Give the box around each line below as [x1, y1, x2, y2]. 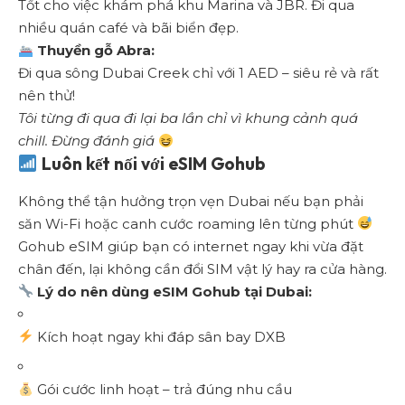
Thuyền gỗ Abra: [33, 42, 155, 60]
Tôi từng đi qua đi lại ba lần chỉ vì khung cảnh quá [18, 109, 358, 127]
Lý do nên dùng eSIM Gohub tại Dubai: [33, 282, 313, 300]
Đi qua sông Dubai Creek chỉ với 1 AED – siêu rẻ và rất [18, 64, 379, 82]
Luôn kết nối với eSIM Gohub [37, 153, 265, 175]
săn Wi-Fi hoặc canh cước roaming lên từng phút [18, 214, 357, 232]
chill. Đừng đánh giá [18, 132, 158, 150]
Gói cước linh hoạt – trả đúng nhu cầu [33, 381, 293, 399]
